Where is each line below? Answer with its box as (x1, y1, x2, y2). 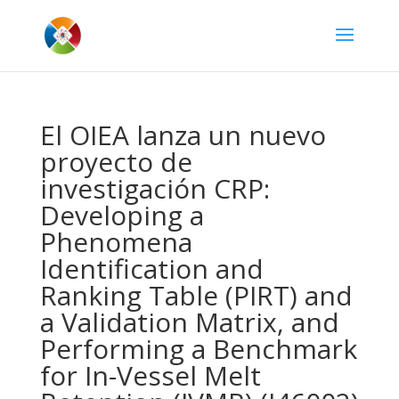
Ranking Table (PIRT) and (39, 277, 353, 313)
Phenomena (39, 224, 192, 260)
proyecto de (39, 143, 192, 180)
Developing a (39, 197, 204, 233)
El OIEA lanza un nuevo (39, 117, 326, 153)
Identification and (39, 250, 264, 287)
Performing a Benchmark (39, 330, 357, 367)
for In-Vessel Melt (39, 357, 261, 394)
